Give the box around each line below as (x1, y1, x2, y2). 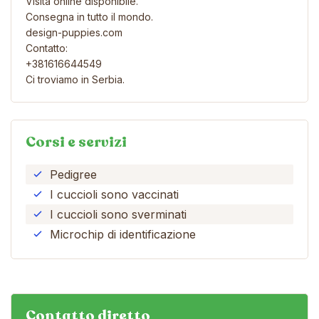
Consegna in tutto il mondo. (26, 10, 153, 23)
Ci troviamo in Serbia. (26, 73, 125, 85)
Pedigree (50, 167, 97, 182)
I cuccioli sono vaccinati (50, 187, 179, 202)
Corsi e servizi (26, 132, 127, 152)
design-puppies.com (26, 26, 122, 38)
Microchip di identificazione (50, 226, 196, 241)
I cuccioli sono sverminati (50, 206, 187, 221)
